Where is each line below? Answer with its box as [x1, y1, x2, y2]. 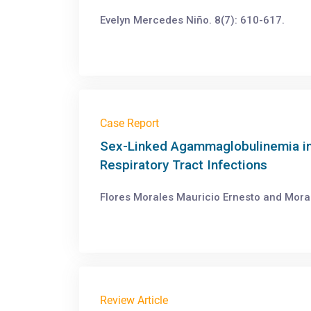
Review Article [100, 294, 168, 307]
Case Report [100, 117, 159, 130]
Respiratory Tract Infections [100, 157, 267, 173]
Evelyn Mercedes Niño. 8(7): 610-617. [100, 14, 285, 26]
